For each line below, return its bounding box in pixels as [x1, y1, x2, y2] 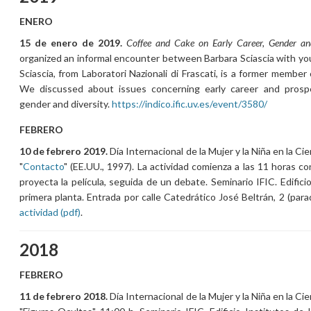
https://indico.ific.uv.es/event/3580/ [111, 97, 267, 110]
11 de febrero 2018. [19, 289, 108, 302]
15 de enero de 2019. [19, 36, 122, 49]
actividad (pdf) [19, 205, 81, 218]
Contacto [22, 160, 64, 172]
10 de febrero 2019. [19, 144, 108, 157]
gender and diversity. [19, 97, 112, 110]
